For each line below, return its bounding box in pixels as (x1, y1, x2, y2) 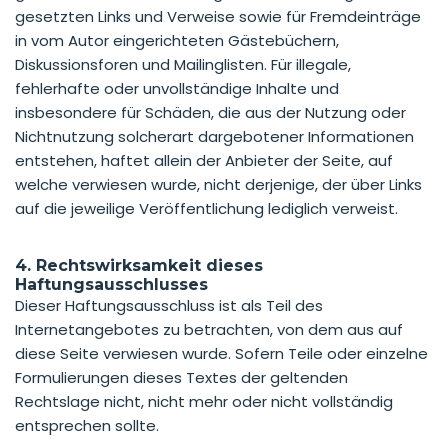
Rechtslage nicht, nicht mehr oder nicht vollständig (15, 390, 393, 412)
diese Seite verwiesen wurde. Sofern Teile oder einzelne (15, 342, 428, 364)
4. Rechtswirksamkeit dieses (15, 255, 263, 275)
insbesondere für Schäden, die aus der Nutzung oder (15, 101, 406, 123)
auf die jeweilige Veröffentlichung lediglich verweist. (15, 197, 398, 219)
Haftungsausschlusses (15, 274, 208, 294)
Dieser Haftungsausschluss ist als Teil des (15, 294, 323, 316)
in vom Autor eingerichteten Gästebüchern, (15, 29, 339, 51)
